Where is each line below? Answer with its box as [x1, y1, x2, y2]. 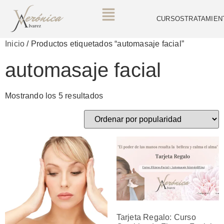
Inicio [5, 39, 25, 48]
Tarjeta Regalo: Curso [116, 213, 196, 222]
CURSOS [156, 15, 185, 23]
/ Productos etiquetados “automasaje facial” [24, 39, 184, 48]
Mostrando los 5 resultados [5, 91, 103, 100]
